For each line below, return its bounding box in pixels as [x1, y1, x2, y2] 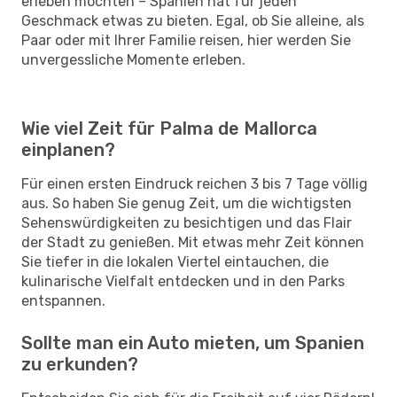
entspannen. [21, 292, 105, 309]
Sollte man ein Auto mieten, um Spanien [21, 331, 364, 354]
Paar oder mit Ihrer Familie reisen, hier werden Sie [21, 31, 351, 49]
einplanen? [21, 138, 115, 160]
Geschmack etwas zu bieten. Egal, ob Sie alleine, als [21, 12, 364, 29]
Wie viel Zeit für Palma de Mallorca [21, 117, 317, 139]
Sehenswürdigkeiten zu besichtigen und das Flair [21, 214, 352, 231]
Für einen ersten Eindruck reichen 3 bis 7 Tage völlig [21, 175, 368, 192]
